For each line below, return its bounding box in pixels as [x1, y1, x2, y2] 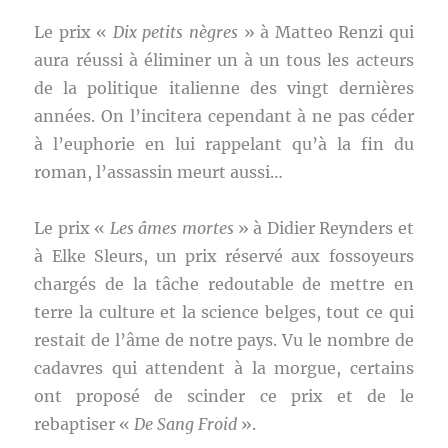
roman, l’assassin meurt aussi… [34, 162, 284, 182]
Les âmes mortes [109, 218, 234, 238]
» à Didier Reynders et [233, 218, 414, 238]
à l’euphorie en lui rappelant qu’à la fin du [34, 134, 414, 154]
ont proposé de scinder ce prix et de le [34, 386, 414, 406]
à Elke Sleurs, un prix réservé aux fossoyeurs [34, 246, 414, 266]
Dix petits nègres [112, 22, 239, 42]
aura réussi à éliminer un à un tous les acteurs [34, 50, 414, 70]
